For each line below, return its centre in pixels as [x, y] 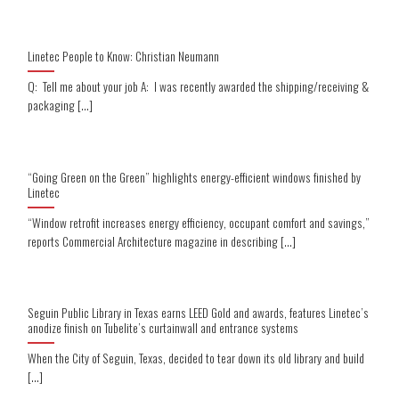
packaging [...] [61, 106]
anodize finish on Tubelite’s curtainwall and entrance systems [163, 327]
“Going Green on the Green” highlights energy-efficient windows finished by [195, 177]
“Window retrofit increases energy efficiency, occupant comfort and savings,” [199, 223]
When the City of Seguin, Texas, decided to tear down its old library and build [196, 358]
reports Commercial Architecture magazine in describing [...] [162, 242]
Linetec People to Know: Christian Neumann [124, 56]
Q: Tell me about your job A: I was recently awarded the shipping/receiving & [199, 87]
